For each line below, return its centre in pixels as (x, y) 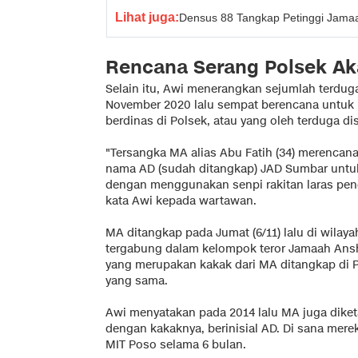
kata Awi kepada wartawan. (181, 201)
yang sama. (137, 280)
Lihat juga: (147, 17)
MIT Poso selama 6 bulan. (176, 344)
